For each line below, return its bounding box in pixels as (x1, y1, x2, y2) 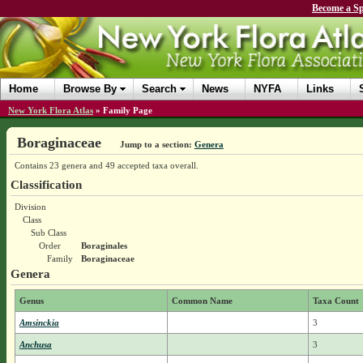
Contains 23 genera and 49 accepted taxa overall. (14, 160, 199, 170)
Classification (10, 177, 82, 191)
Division (14, 202, 46, 211)
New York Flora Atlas (8, 105, 93, 115)
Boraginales (80, 241, 127, 250)
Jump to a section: (119, 139, 192, 149)
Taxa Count (312, 296, 359, 305)
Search (142, 83, 177, 95)
